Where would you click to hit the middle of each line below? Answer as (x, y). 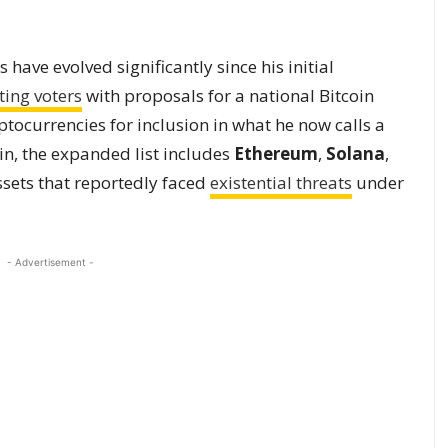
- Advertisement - (50, 261)
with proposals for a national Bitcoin (228, 95)
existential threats (281, 182)
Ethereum (276, 153)
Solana (355, 153)
